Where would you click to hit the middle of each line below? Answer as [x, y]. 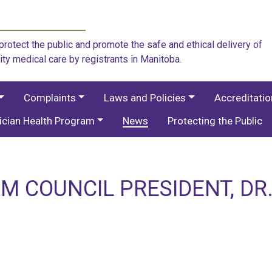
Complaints [49, 97]
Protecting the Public [215, 121]
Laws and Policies [145, 97]
